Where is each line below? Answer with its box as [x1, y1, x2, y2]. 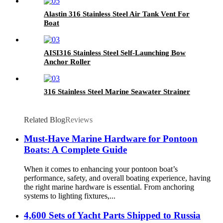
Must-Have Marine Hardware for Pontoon [24, 133, 198, 144]
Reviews [65, 115, 93, 124]
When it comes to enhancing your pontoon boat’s [24, 165, 178, 174]
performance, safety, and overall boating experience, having [24, 174, 211, 183]
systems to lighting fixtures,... [24, 192, 115, 201]
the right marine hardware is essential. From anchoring [24, 183, 194, 192]
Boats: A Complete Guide [24, 144, 127, 155]
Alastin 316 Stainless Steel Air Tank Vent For [44, 9, 190, 18]
